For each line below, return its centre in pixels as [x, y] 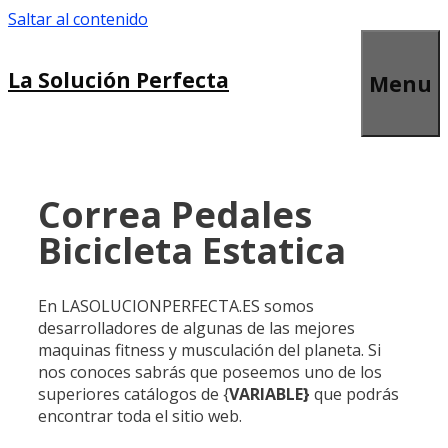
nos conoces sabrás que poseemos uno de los [210, 371]
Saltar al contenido [78, 19]
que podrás [354, 393]
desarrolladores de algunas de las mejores [196, 327]
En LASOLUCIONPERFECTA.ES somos [176, 305]
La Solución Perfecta [118, 80]
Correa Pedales [175, 214]
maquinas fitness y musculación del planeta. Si [209, 349]
